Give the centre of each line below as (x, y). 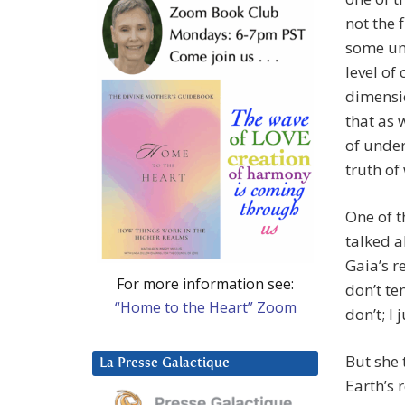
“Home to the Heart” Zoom (205, 307)
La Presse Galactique (165, 363)
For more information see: (205, 283)
